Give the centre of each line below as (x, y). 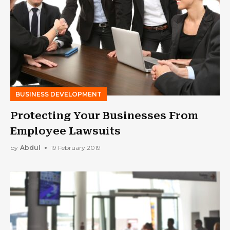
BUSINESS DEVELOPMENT (59, 94)
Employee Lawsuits (65, 131)
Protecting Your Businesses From (104, 115)
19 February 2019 (76, 148)
